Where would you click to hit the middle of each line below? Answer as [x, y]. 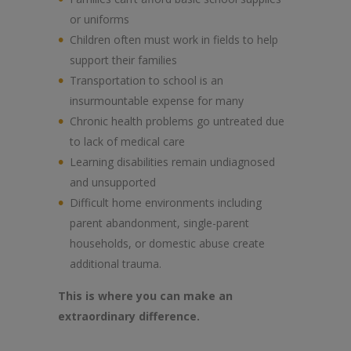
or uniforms [100, 19]
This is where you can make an [145, 295]
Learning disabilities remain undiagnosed [172, 161]
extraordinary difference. [129, 316]
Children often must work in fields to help [174, 39]
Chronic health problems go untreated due [177, 121]
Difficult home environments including [166, 202]
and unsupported [113, 182]
